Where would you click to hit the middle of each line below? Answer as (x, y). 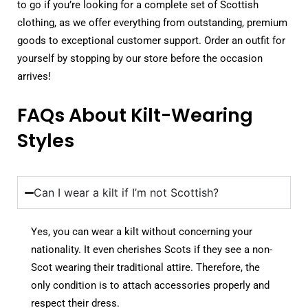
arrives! (34, 76)
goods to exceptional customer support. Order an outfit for (151, 40)
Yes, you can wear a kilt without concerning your (142, 232)
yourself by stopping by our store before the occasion (140, 58)
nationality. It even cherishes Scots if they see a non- (152, 250)
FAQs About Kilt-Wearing (135, 115)
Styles (46, 140)
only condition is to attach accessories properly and (150, 286)
